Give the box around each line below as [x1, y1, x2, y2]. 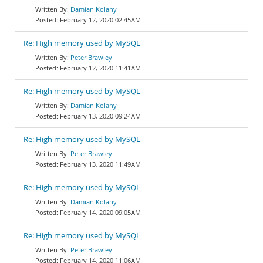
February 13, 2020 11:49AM [60, 160, 141, 168]
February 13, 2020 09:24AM [60, 112, 141, 120]
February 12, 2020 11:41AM [60, 63, 141, 72]
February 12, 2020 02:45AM [60, 15, 141, 24]
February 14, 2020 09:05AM [60, 208, 141, 217]
